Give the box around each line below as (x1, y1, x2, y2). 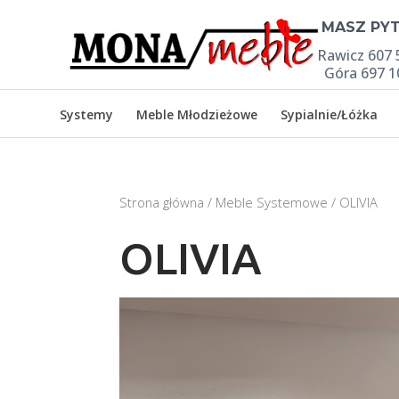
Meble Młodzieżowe (136, 106, 258, 123)
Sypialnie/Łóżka (281, 106, 379, 123)
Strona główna (119, 193, 205, 211)
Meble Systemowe (216, 193, 329, 211)
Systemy (60, 106, 114, 123)
